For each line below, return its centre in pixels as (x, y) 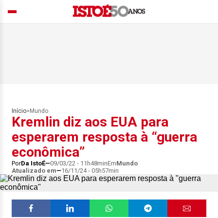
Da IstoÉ (33, 163)
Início (19, 111)
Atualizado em (34, 171)
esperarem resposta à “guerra (104, 137)
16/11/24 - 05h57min (90, 171)
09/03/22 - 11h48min (79, 163)
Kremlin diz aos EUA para (90, 122)
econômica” (48, 152)
